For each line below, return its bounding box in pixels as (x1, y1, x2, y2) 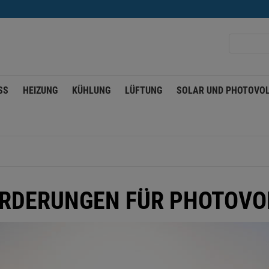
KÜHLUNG (72, 85, 110, 96)
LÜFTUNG (125, 85, 162, 96)
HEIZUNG (23, 85, 58, 96)
